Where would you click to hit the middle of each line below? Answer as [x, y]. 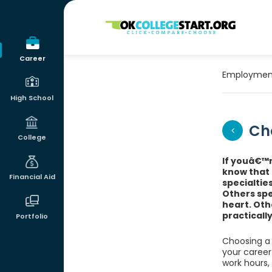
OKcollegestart [141, 23]
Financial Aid [32, 177]
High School [32, 98]
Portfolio [32, 216]
